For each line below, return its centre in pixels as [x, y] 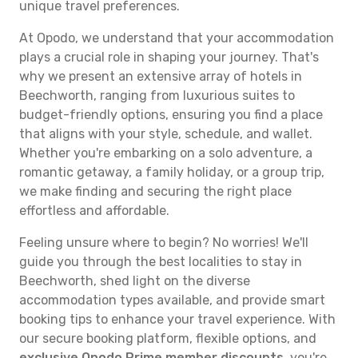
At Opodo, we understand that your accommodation [177, 38]
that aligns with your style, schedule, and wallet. [166, 134]
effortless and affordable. [94, 211]
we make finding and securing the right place [155, 191]
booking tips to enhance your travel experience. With [177, 319]
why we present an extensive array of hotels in [161, 76]
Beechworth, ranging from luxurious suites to [157, 95]
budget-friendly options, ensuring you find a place [171, 115]
